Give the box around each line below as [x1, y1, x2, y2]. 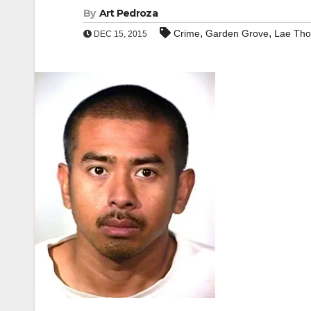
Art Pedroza [99, 7, 158, 19]
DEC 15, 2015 [92, 29, 147, 39]
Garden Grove [205, 28, 269, 39]
